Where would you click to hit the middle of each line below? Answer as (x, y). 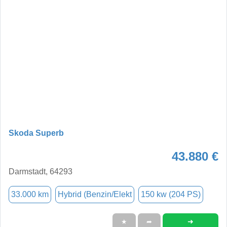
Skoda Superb (36, 133)
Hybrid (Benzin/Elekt (95, 194)
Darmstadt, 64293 (41, 171)
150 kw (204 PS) (171, 194)
